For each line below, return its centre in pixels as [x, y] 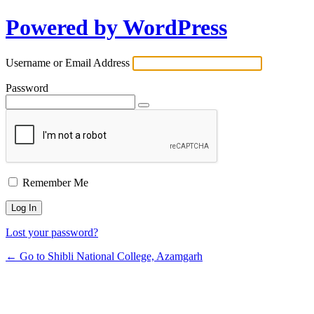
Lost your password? [52, 232]
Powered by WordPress [116, 28]
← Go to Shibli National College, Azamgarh [104, 256]
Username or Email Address [68, 62]
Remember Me [55, 182]
